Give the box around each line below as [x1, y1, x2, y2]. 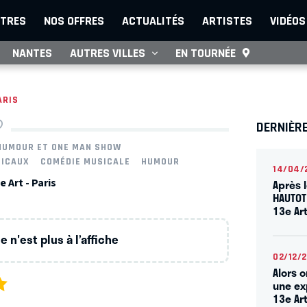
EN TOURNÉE [175, 46, 236, 60]
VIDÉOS [270, 14, 306, 27]
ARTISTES [202, 14, 252, 27]
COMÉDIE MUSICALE [40, 156, 131, 167]
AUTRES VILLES [70, 46, 145, 60]
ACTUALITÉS [122, 14, 184, 27]
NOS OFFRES [44, 14, 104, 27]
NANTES [12, 46, 52, 60]
